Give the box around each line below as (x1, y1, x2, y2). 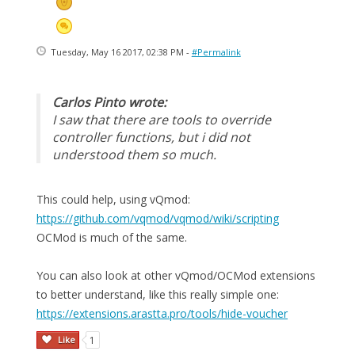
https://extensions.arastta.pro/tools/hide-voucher (36, 306, 288, 321)
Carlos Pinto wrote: (52, 94, 166, 111)
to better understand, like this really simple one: (36, 287, 279, 302)
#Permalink (191, 46, 241, 58)
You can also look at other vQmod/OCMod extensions (36, 268, 315, 283)
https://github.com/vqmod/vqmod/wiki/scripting (36, 211, 279, 226)
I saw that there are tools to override (52, 111, 271, 128)
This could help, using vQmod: (36, 192, 190, 207)
